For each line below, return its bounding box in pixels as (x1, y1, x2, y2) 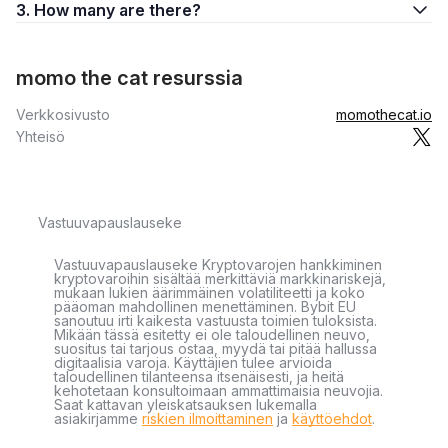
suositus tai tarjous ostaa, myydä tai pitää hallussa (54, 340, 377, 357)
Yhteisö (16, 128, 65, 145)
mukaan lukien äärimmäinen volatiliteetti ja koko (54, 284, 365, 301)
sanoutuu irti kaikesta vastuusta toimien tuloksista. (54, 312, 377, 329)
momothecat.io (336, 106, 432, 123)
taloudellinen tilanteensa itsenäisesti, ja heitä (54, 368, 344, 385)
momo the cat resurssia (16, 66, 243, 90)
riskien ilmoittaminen (142, 410, 273, 427)
